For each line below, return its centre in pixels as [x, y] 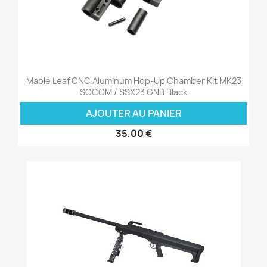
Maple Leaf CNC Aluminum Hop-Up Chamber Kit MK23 [133, 80]
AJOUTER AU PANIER [133, 113]
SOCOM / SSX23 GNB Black [133, 92]
